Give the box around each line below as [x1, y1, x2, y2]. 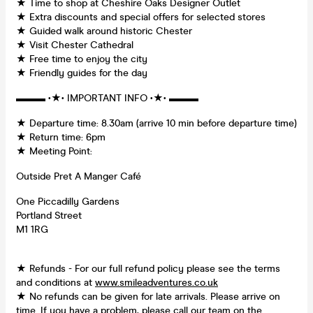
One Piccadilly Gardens [16, 195, 119, 208]
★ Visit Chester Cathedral [16, 38, 133, 51]
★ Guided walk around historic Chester [16, 24, 192, 37]
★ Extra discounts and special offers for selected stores [16, 10, 265, 23]
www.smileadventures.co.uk [95, 276, 218, 289]
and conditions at [16, 276, 95, 289]
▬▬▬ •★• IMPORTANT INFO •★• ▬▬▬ [16, 92, 198, 104]
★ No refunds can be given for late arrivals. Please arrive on [16, 290, 280, 303]
